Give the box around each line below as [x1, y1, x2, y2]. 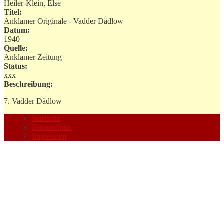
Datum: [4, 25, 30, 34]
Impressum [32, 131, 66, 140]
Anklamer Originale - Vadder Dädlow [4, 16, 123, 25]
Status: [4, 61, 27, 70]
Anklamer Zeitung [4, 52, 62, 61]
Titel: [4, 7, 22, 16]
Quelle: [4, 43, 28, 52]
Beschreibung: [4, 79, 53, 88]
